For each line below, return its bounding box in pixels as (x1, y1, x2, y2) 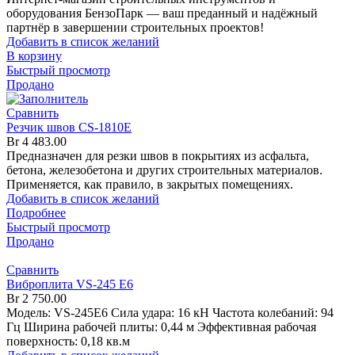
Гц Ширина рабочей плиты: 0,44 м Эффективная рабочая (6, 320, 316, 334)
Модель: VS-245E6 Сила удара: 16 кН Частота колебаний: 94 (6, 306, 334, 320)
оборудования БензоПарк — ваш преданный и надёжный (6, 6, 318, 21)
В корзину (6, 49, 62, 63)
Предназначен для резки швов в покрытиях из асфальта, (6, 149, 309, 163)
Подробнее (6, 206, 66, 220)
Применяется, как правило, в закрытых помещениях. (6, 177, 293, 192)
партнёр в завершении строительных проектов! (6, 21, 264, 35)
